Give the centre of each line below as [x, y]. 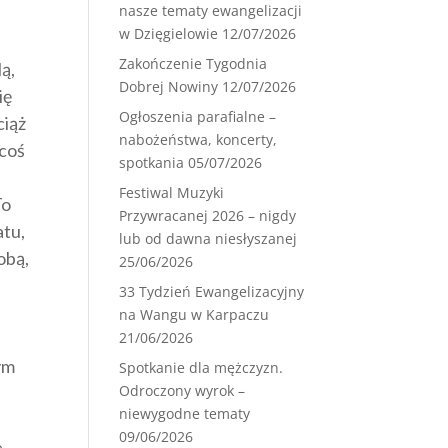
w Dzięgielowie [169, 33]
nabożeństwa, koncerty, [198, 139]
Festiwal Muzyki [172, 192]
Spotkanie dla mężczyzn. [201, 367]
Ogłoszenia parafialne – [198, 116]
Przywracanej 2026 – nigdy [208, 215]
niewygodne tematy [185, 413]
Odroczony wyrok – [182, 390]
